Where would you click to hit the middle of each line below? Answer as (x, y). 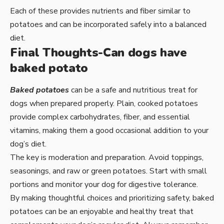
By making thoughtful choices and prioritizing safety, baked (112, 198)
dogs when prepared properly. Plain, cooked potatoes (104, 103)
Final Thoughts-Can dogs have (98, 52)
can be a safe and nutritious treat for (133, 90)
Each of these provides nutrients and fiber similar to (100, 11)
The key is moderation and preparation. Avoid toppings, (107, 157)
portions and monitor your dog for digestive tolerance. (104, 184)
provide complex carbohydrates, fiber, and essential (100, 117)
